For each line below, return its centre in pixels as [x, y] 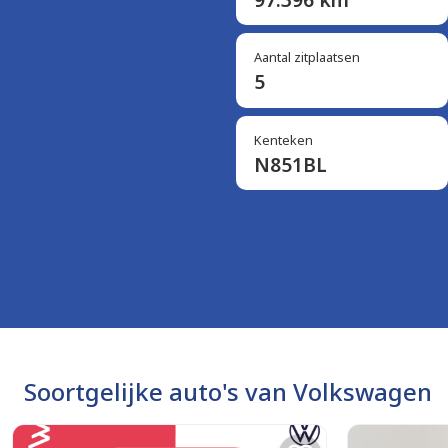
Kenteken [283, 139]
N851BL [290, 164]
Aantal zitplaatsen [306, 57]
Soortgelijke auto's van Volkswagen [228, 392]
